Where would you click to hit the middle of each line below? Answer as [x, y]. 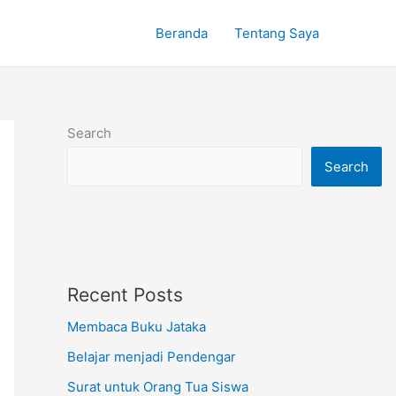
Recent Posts [125, 295]
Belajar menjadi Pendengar [152, 356]
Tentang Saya [277, 33]
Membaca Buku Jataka [137, 327]
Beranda [182, 33]
